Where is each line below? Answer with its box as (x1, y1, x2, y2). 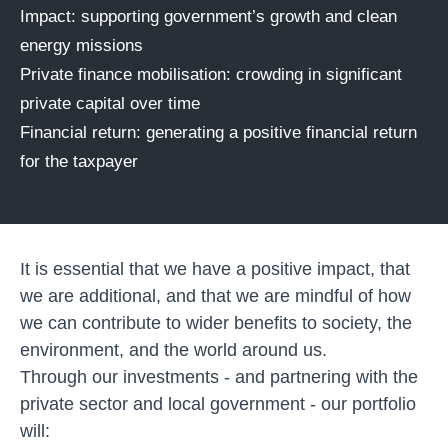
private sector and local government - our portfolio (20, 393, 416, 414)
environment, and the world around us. (20, 339, 327, 360)
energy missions (20, 35, 148, 55)
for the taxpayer (20, 151, 143, 171)
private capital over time (20, 93, 205, 113)
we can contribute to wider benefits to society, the (20, 312, 412, 333)
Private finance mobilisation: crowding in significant (20, 64, 402, 84)
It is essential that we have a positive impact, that (20, 258, 410, 279)
